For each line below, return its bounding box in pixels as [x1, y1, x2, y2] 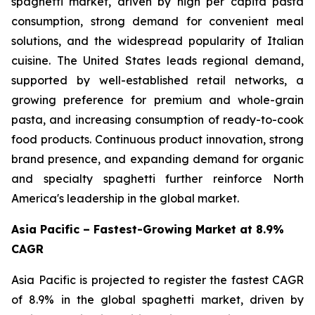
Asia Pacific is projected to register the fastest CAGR [11, 273, 304, 288]
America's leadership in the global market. [11, 191, 239, 206]
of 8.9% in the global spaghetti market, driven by [11, 292, 304, 307]
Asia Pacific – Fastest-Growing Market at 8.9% [11, 222, 284, 237]
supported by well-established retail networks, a [11, 73, 304, 88]
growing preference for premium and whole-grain [11, 93, 304, 108]
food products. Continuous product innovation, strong [11, 132, 304, 147]
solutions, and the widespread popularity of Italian [11, 34, 304, 49]
